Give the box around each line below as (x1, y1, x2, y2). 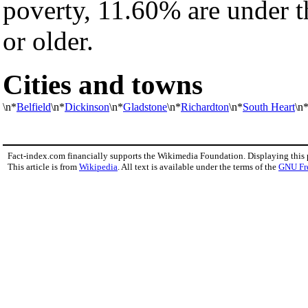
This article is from (8, 161, 79, 172)
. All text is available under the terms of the (118, 161, 278, 172)
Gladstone (123, 100, 167, 113)
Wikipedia (79, 161, 118, 172)
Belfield (16, 100, 51, 113)
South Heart (243, 100, 295, 113)
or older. (3, 26, 93, 56)
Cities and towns (3, 68, 203, 100)
